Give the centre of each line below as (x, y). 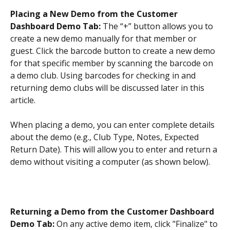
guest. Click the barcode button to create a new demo (114, 51)
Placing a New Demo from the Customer (95, 14)
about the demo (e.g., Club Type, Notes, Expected (106, 137)
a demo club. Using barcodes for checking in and (104, 75)
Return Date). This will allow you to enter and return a (115, 150)
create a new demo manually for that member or (104, 38)
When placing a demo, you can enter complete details (113, 125)
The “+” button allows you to (159, 26)
